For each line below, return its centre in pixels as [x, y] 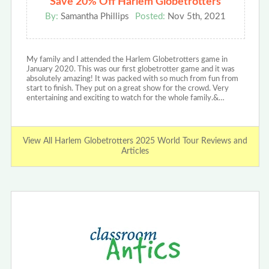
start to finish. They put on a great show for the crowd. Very [127, 88]
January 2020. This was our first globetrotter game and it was [130, 69]
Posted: [150, 16]
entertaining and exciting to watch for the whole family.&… [125, 98]
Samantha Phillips [94, 16]
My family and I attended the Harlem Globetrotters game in [127, 59]
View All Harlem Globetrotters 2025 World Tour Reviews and [135, 141]
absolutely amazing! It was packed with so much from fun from [132, 79]
